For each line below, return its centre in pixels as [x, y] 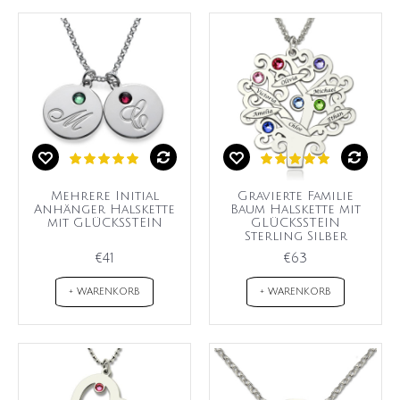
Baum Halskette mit [296, 210]
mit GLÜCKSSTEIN [104, 223]
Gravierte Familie [296, 196]
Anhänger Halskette [104, 210]
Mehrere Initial [104, 196]
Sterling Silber [296, 237]
